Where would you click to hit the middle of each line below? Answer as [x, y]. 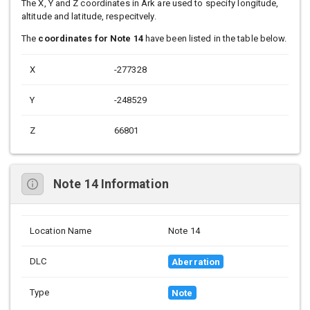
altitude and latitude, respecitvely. [89, 17]
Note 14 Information [111, 184]
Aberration [196, 262]
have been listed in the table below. [215, 39]
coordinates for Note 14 [91, 39]
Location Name [61, 231]
